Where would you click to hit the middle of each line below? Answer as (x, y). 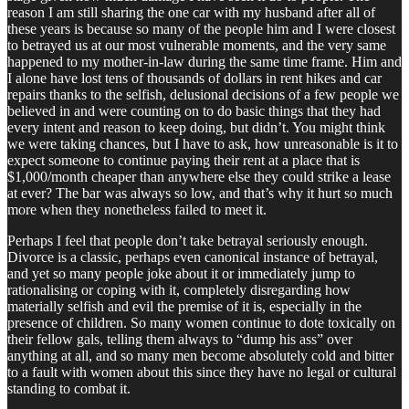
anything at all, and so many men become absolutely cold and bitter (200, 355)
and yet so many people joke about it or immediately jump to (181, 273)
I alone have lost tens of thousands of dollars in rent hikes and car (194, 78)
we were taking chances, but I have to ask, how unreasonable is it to (203, 143)
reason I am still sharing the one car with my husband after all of (191, 12)
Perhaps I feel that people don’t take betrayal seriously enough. (188, 240)
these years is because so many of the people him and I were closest (201, 28)
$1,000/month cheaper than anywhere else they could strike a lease (199, 176)
